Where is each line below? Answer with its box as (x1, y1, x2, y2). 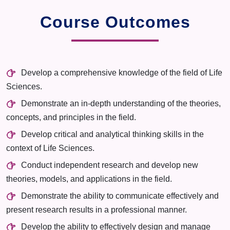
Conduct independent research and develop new (21, 161, 198, 170)
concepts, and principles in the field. (6, 113, 136, 122)
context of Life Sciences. (6, 144, 94, 152)
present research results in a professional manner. (6, 205, 187, 214)
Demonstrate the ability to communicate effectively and (21, 191, 219, 201)
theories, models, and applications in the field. (6, 175, 172, 183)
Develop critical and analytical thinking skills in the (21, 130, 204, 139)
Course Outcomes (40, 13, 190, 31)
